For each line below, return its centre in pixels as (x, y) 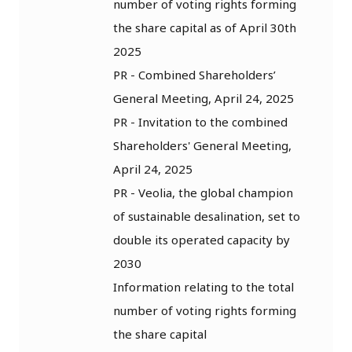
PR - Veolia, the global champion (203, 192)
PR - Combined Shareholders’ (194, 74)
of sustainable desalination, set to (207, 216)
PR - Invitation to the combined (200, 121)
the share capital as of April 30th (205, 27)
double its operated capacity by (202, 239)
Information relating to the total (203, 286)
